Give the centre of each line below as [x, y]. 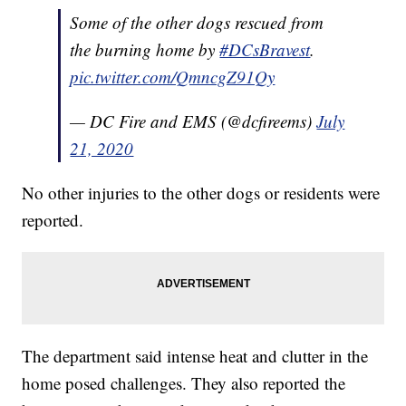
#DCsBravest [265, 49]
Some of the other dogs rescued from [197, 22]
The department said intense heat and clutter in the [195, 355]
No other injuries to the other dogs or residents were [201, 192]
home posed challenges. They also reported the [184, 382]
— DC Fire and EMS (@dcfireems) [193, 121]
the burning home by [145, 49]
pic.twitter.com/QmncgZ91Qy [173, 76]
